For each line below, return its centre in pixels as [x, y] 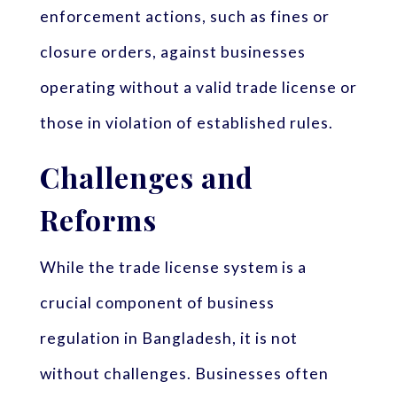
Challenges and [146, 177]
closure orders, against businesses [172, 51]
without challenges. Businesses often [184, 374]
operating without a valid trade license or [198, 87]
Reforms [98, 220]
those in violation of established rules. [186, 122]
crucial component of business [157, 303]
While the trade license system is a [173, 268]
